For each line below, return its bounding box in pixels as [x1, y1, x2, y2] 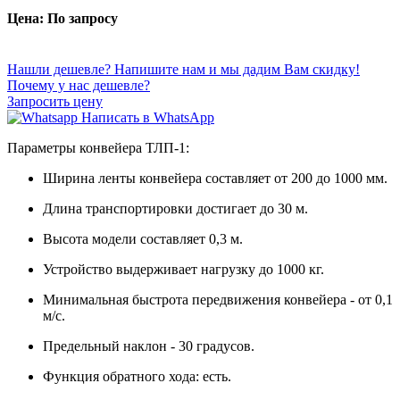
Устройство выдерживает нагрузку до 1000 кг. [43, 262, 324, 278]
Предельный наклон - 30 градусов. [43, 338, 254, 354]
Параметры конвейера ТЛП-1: [7, 140, 189, 156]
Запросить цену [7, 94, 103, 110]
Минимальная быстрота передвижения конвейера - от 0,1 [43, 292, 393, 308]
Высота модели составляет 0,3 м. [43, 231, 243, 247]
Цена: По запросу [7, 11, 118, 27]
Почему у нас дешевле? [7, 78, 150, 94]
